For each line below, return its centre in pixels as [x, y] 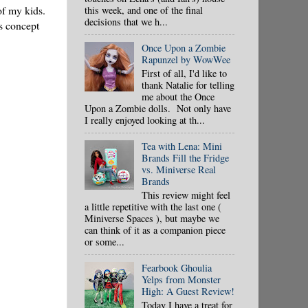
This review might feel [186, 195]
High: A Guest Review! [188, 291]
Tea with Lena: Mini [181, 146]
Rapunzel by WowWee [186, 59]
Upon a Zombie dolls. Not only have [158, 108]
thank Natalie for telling [188, 85]
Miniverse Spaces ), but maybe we [152, 218]
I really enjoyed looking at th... [145, 120]
